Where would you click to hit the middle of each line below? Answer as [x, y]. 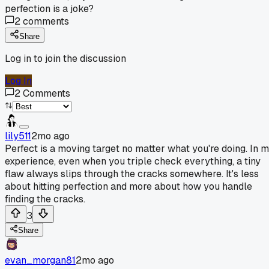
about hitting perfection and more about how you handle [128, 186]
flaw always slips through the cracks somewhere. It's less [132, 174]
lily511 [18, 136]
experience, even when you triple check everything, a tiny [133, 161]
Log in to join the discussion [65, 58]
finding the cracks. [45, 199]
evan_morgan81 [40, 260]
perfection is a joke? [49, 8]
